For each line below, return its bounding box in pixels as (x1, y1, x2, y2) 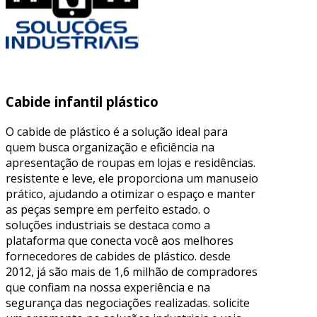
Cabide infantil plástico (6, 92, 158, 110)
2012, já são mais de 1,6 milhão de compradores (6, 263, 258, 279)
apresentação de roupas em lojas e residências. (6, 154, 255, 171)
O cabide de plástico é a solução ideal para (6, 123, 228, 139)
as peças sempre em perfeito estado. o (6, 201, 210, 217)
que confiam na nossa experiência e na (6, 279, 210, 295)
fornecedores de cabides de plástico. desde (6, 248, 231, 264)
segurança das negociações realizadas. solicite (6, 294, 250, 311)
